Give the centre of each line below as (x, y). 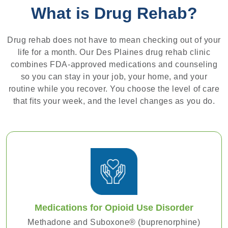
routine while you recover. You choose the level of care (114, 89)
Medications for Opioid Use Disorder (114, 208)
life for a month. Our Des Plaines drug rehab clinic (114, 52)
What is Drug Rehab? (114, 13)
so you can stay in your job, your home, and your (114, 77)
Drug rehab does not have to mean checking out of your (114, 40)
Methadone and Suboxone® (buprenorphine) (114, 222)
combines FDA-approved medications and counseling (114, 65)
